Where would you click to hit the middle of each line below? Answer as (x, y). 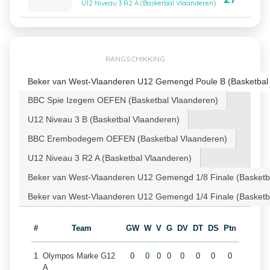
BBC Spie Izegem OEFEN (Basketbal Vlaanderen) (123, 100)
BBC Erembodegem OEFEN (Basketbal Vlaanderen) (127, 139)
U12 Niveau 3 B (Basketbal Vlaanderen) (104, 119)
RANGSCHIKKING (135, 59)
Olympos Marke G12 (79, 256)
